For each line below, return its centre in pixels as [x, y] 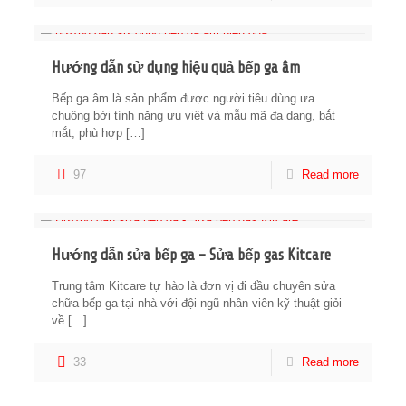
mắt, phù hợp [87, 133]
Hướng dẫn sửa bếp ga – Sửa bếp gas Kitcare [192, 255]
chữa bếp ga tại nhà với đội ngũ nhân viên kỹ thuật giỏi [197, 303]
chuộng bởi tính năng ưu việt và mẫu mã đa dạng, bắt [194, 116]
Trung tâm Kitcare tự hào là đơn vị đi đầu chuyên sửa [194, 286]
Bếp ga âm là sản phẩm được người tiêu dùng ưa [184, 98]
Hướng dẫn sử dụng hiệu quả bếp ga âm [176, 68]
